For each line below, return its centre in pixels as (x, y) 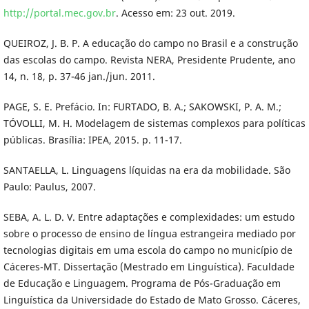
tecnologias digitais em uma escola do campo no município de (148, 250)
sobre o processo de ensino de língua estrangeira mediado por (149, 233)
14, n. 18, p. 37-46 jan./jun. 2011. (79, 76)
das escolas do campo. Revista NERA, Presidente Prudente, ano (149, 59)
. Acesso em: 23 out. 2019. (175, 12)
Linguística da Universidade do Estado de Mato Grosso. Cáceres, (152, 299)
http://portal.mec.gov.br (59, 12)
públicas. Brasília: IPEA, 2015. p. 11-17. (92, 139)
